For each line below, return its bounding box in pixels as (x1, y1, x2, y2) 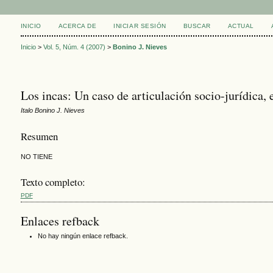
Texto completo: (20, 175, 85, 190)
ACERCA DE (58, 23, 97, 29)
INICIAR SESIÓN (113, 23, 166, 29)
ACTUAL (227, 23, 254, 29)
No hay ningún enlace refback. (37, 232, 128, 239)
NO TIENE (20, 152, 52, 160)
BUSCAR (183, 23, 211, 29)
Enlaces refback (20, 212, 99, 229)
